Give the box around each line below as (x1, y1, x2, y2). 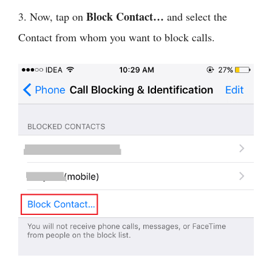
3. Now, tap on (18, 9, 86, 24)
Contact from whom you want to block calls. (18, 30, 215, 45)
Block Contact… (86, 8, 164, 25)
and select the (164, 9, 227, 24)
